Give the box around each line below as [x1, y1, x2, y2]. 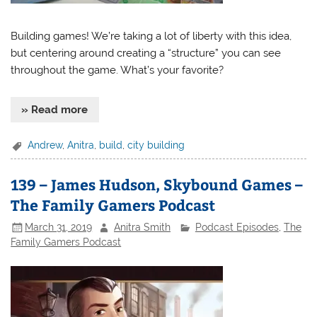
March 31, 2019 [25, 221, 93, 233]
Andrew [28, 139, 63, 151]
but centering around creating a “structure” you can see [11, 46, 282, 59]
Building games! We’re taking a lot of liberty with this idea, [11, 29, 292, 42]
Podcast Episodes [195, 221, 279, 233]
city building [127, 139, 185, 151]
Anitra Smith [114, 221, 171, 233]
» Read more [21, 103, 88, 117]
